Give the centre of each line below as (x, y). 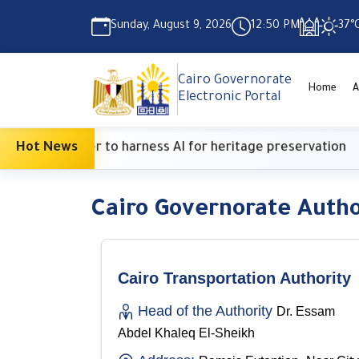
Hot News (47, 148)
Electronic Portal (230, 97)
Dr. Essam (306, 311)
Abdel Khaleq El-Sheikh (186, 333)
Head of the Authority (205, 311)
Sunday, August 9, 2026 (171, 26)
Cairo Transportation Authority (234, 278)
